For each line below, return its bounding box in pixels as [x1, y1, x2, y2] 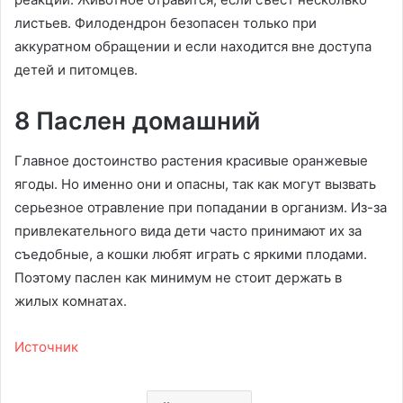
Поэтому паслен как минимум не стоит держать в [14, 269, 342, 287]
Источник [14, 338, 78, 356]
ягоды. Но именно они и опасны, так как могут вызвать [14, 175, 376, 193]
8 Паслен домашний [14, 105, 260, 136]
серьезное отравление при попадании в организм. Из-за [14, 199, 387, 217]
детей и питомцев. [14, 60, 138, 78]
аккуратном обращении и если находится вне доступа [14, 37, 372, 55]
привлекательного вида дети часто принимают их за [14, 222, 362, 240]
